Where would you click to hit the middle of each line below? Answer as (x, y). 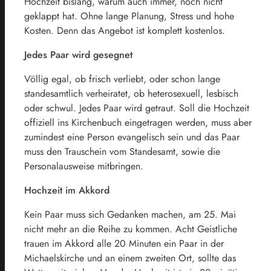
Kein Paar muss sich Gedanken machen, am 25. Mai (130, 214)
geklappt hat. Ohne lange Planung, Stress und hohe (129, 16)
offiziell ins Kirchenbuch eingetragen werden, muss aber (138, 122)
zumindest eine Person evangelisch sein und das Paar (132, 137)
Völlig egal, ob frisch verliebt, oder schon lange (122, 79)
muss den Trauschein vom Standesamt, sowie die (122, 151)
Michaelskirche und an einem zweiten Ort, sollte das (130, 258)
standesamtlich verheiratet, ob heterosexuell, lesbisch (131, 93)
